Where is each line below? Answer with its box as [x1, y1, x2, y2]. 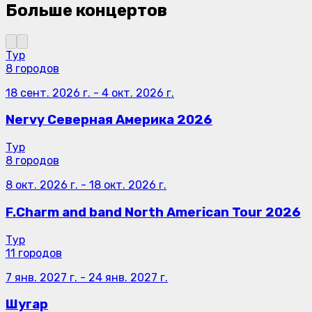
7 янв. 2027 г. [6, 270, 77, 284]
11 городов [6, 246, 62, 260]
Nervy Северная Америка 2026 [6, 112, 212, 128]
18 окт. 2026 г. [89, 178, 166, 192]
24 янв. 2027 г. [88, 270, 168, 284]
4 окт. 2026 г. [102, 86, 174, 100]
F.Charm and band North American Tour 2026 [6, 204, 301, 220]
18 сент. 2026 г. [6, 86, 91, 100]
